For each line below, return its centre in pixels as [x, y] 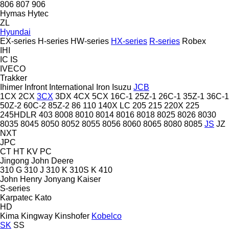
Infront [36, 87]
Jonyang [60, 179]
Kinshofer [72, 216]
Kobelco [107, 216]
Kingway [37, 216]
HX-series [129, 41]
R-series [165, 41]
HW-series [90, 41]
